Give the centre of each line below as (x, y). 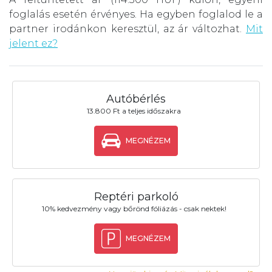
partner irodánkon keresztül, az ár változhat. (127, 29)
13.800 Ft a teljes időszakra (134, 110)
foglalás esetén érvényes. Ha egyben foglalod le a (136, 14)
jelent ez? (33, 43)
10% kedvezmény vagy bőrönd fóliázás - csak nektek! (134, 208)
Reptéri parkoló (136, 196)
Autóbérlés (136, 99)
